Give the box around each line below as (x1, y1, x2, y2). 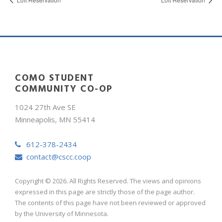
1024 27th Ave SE (15, 102, 76, 112)
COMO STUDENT (15, 70, 94, 84)
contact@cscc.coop (26, 151, 91, 162)
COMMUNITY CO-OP (15, 81, 113, 95)
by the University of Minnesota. (15, 209, 109, 218)
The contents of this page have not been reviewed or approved (15, 198, 206, 207)
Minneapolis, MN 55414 (15, 114, 95, 124)
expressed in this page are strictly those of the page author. (15, 187, 195, 196)
